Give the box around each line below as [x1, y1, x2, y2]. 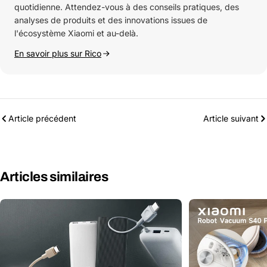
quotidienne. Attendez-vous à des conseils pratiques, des [14, 1, 239, 12]
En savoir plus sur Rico [14, 48, 101, 58]
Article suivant [203, 113, 259, 123]
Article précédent [8, 113, 76, 123]
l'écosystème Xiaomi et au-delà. [14, 27, 138, 38]
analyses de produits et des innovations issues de [14, 14, 207, 25]
